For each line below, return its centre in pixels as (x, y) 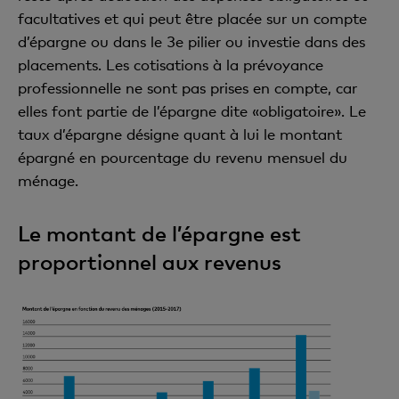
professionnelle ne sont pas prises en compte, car (187, 87)
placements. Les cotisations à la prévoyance (171, 64)
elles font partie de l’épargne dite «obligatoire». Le (192, 110)
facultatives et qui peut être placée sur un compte (192, 18)
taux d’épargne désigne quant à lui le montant (180, 134)
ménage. (48, 180)
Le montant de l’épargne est (159, 232)
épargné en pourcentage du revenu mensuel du (183, 157)
